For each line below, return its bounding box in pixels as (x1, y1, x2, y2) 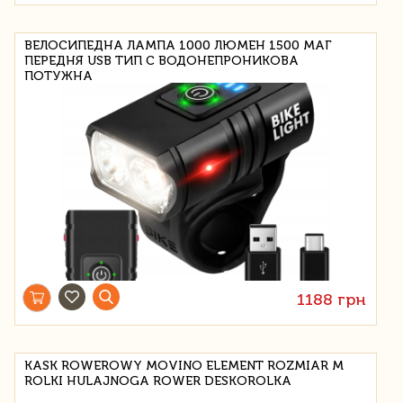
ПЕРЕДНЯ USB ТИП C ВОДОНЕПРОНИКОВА (24, 52, 299, 68)
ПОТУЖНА (24, 67, 93, 84)
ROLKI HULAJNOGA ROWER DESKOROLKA (24, 372, 291, 389)
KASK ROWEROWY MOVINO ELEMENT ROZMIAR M (24, 357, 344, 373)
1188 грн (297, 289, 367, 309)
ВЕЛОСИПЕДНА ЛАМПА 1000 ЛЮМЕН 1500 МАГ (24, 37, 332, 53)
